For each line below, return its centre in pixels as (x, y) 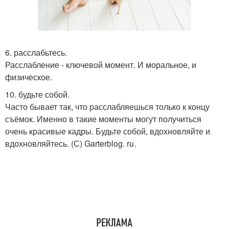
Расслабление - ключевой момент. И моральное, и (101, 64)
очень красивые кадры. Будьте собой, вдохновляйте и (108, 131)
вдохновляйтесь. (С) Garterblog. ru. (71, 143)
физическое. (29, 77)
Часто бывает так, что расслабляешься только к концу (107, 106)
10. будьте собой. (37, 94)
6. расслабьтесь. (36, 52)
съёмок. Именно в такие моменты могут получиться (103, 119)
